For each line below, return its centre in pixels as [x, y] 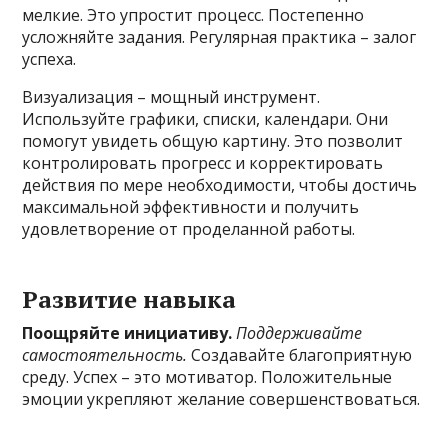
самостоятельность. [105, 355]
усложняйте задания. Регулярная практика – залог [219, 37]
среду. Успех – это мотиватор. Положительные [207, 377]
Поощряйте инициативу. [127, 333]
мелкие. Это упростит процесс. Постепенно [193, 15]
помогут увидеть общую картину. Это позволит [213, 141]
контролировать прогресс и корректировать [203, 163]
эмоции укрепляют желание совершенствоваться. [221, 399]
